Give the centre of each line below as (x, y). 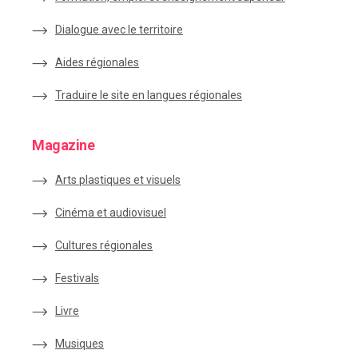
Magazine (63, 145)
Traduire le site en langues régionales (149, 95)
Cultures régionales (104, 245)
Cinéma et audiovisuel (111, 213)
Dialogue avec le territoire (119, 30)
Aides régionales (97, 62)
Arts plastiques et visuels (118, 180)
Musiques (80, 344)
